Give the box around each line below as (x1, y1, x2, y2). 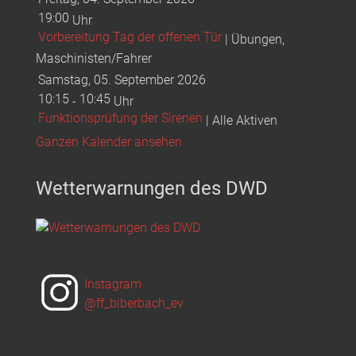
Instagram (84, 276, 141, 292)
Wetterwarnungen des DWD (36, 177, 268, 200)
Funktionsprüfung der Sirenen (38, 110, 203, 126)
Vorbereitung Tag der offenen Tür (38, 29, 222, 45)
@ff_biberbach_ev (84, 295, 184, 311)
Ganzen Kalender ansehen (36, 134, 182, 150)
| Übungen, (222, 32, 284, 48)
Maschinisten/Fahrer (36, 51, 152, 67)
